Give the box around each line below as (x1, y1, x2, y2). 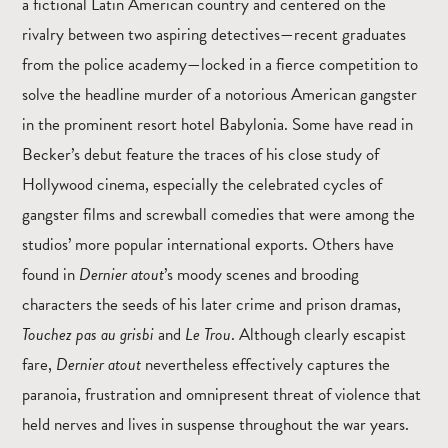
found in (22, 261, 79, 287)
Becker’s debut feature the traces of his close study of (22, 141, 379, 167)
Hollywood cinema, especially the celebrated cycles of (22, 171, 382, 197)
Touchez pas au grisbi (22, 321, 154, 347)
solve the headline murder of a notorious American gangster (22, 81, 417, 107)
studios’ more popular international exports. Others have (22, 231, 394, 257)
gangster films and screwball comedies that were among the (22, 201, 415, 227)
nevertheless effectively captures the (141, 351, 390, 377)
